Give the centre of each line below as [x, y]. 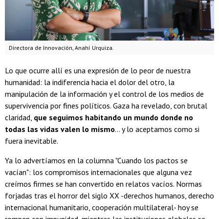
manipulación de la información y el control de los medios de [104, 94]
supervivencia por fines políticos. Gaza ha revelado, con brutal [106, 105]
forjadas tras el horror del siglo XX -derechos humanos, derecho [109, 195]
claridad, [19, 117]
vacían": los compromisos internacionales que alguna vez [99, 172]
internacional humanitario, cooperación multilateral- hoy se [102, 207]
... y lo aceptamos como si [157, 129]
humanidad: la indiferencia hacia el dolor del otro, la [90, 82]
